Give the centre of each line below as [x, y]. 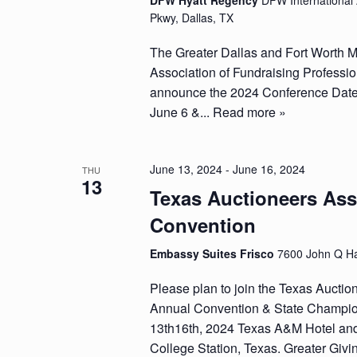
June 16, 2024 [269, 169]
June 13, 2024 [186, 169]
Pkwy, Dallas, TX [192, 18]
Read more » [250, 112]
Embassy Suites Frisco [214, 253]
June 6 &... [182, 112]
